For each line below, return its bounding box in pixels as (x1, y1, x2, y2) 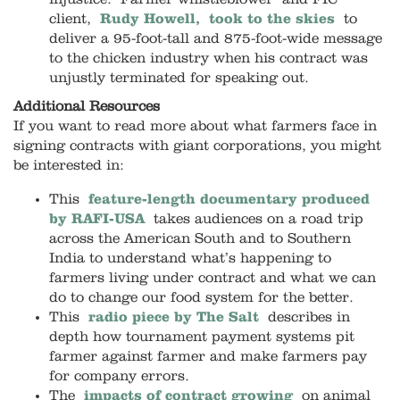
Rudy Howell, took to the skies (100, 12, 335, 27)
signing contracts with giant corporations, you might (13, 138, 381, 154)
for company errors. (49, 369, 189, 384)
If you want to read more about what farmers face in (13, 119, 377, 134)
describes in (268, 310, 350, 325)
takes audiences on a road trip (154, 212, 363, 227)
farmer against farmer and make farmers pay (49, 349, 367, 364)
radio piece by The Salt (88, 310, 259, 325)
